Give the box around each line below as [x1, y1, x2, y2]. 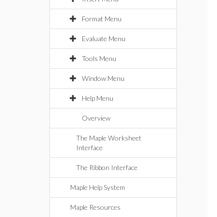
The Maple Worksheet [76, 134, 141, 142]
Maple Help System [70, 183, 125, 191]
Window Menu [82, 74, 124, 82]
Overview [82, 114, 110, 122]
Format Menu [82, 15, 122, 23]
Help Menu [82, 94, 113, 102]
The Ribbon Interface [76, 163, 138, 171]
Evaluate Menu [82, 34, 125, 43]
